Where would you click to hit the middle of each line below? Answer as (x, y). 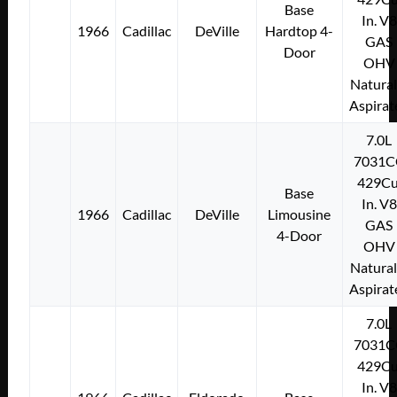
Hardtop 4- (300, 31)
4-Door (300, 236)
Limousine (300, 214)
